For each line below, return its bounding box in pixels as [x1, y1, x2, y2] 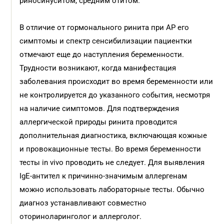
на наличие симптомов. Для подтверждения [19, 104, 179, 113]
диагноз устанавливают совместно [19, 198, 147, 207]
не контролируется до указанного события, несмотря [19, 90, 210, 99]
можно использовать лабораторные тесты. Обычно [19, 185, 205, 194]
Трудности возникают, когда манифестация [19, 63, 176, 72]
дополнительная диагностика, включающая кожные [19, 131, 207, 140]
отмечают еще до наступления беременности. [19, 50, 184, 59]
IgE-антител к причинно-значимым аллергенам [19, 171, 187, 180]
